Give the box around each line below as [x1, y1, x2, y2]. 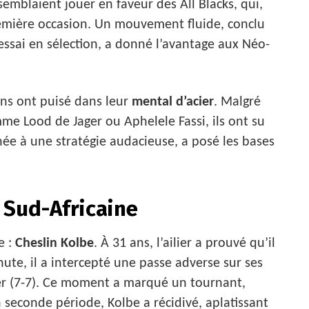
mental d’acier [132, 94, 214, 109]
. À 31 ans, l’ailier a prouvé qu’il [94, 237, 275, 251]
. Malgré [214, 94, 261, 109]
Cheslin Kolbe [15, 237, 94, 251]
